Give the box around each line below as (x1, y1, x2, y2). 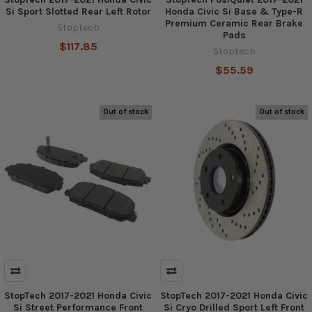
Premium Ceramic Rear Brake (165, 17, 303, 29)
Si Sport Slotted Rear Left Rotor (5, 5, 151, 17)
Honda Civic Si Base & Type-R (165, 5, 303, 17)
